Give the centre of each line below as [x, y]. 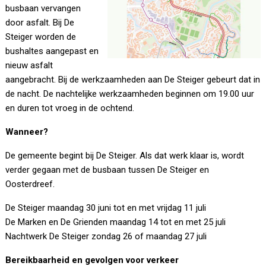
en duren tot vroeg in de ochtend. [70, 108]
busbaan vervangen [43, 9]
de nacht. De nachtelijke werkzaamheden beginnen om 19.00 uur [130, 94]
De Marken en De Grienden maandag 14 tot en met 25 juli [116, 222]
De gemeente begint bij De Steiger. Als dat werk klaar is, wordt [125, 156]
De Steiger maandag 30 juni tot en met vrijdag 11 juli [106, 208]
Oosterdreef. [30, 184]
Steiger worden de [41, 37]
